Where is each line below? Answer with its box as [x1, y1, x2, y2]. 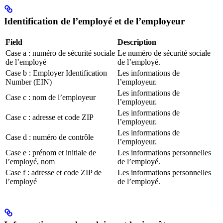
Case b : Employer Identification [5, 68, 107, 77]
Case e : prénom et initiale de [5, 148, 96, 157]
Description [117, 37, 156, 46]
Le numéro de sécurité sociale [117, 48, 211, 57]
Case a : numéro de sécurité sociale [5, 48, 115, 57]
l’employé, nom [5, 157, 55, 166]
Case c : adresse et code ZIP [5, 112, 94, 121]
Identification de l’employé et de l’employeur [4, 16, 185, 27]
